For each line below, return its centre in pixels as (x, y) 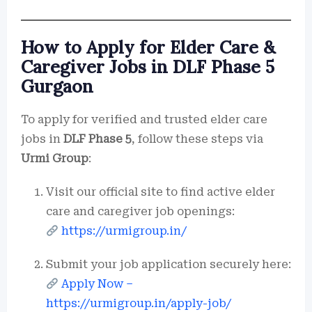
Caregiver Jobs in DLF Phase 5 (148, 67)
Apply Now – (97, 284)
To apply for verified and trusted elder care (144, 119)
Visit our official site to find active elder (161, 192)
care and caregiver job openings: (140, 211)
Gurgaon (57, 86)
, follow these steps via (197, 139)
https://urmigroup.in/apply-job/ (139, 303)
